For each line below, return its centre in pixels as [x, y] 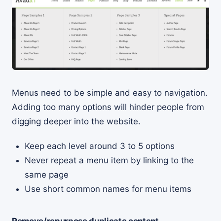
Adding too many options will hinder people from [108, 107]
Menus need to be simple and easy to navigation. [110, 93]
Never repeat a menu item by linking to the [109, 161]
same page [46, 175]
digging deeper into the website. [76, 122]
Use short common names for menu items [108, 189]
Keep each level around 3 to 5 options [99, 146]
